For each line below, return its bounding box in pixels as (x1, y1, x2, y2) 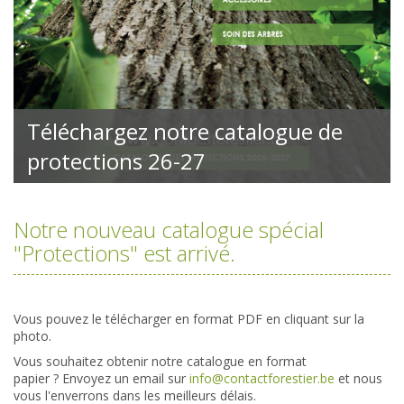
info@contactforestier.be (189, 370, 335, 388)
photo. (14, 326, 55, 344)
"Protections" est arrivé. (14, 238, 235, 269)
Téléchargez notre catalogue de (27, 116, 343, 147)
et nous (335, 370, 382, 388)
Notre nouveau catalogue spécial (14, 215, 324, 245)
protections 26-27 (27, 146, 206, 177)
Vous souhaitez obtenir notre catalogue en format (14, 353, 307, 371)
